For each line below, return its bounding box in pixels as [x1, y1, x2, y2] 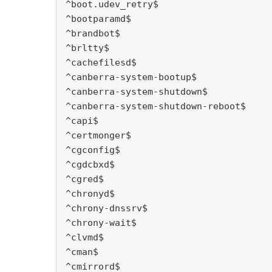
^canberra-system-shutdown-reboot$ [66, 101, 246, 112]
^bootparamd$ [66, 13, 131, 25]
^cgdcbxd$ [66, 159, 115, 171]
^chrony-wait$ [66, 217, 137, 229]
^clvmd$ [66, 232, 104, 243]
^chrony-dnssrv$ [66, 203, 148, 214]
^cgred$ [66, 174, 104, 185]
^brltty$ [66, 42, 109, 54]
